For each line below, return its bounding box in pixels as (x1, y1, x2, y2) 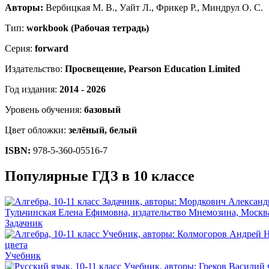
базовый (84, 104, 121, 115)
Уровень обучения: (5, 104, 84, 115)
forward (35, 43, 68, 54)
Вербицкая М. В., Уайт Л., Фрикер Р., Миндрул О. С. (43, 2, 263, 13)
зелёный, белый (68, 125, 137, 136)
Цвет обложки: (5, 125, 68, 136)
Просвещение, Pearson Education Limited (65, 64, 240, 74)
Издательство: (5, 64, 65, 74)
